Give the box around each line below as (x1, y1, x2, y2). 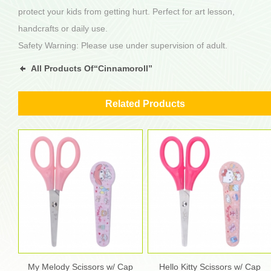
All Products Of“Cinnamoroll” (31, 63, 152, 73)
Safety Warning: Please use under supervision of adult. (18, 41, 227, 50)
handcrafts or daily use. (18, 24, 108, 33)
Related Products (105, 98, 185, 109)
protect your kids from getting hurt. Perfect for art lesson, (18, 7, 235, 16)
